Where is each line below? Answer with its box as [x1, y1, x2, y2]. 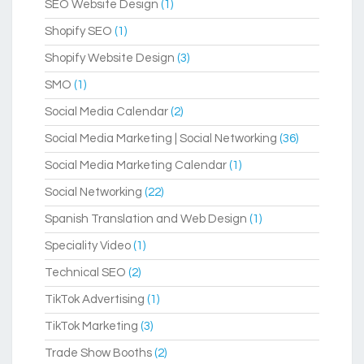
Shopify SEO [45, 25, 112, 38]
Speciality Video [45, 240, 131, 253]
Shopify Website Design [45, 52, 175, 65]
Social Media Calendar [45, 106, 168, 119]
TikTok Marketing [45, 320, 138, 333]
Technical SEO [45, 266, 126, 279]
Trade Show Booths [45, 347, 152, 360]
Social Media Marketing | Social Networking [45, 132, 277, 145]
